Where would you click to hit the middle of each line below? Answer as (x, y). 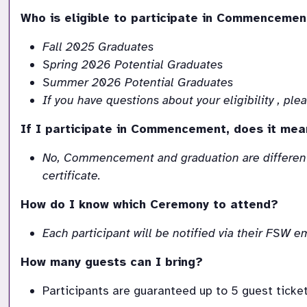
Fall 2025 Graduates (98, 47)
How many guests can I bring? (112, 262)
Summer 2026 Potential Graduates (138, 83)
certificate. (72, 176)
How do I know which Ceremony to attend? (149, 205)
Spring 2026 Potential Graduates (133, 65)
